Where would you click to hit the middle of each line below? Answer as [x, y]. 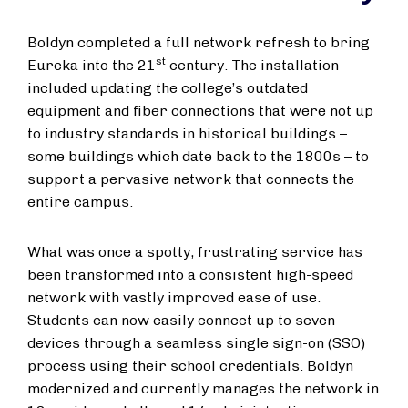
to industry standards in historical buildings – [187, 133]
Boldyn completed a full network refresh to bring [199, 42]
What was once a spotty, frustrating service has [195, 252]
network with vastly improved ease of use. [174, 297]
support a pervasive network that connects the [191, 179]
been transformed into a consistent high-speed [190, 275]
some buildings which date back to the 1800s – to [198, 156]
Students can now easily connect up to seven [181, 320]
